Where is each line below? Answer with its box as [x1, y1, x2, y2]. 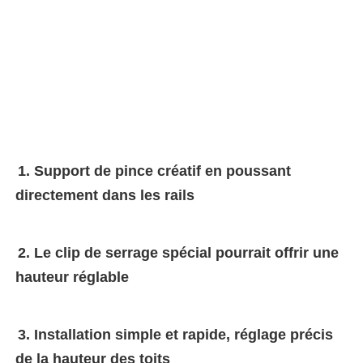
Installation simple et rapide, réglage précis [34, 326, 333, 343]
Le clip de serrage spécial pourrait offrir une [34, 244, 339, 261]
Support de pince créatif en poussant [34, 162, 291, 179]
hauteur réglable [15, 268, 129, 285]
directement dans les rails [15, 186, 194, 203]
